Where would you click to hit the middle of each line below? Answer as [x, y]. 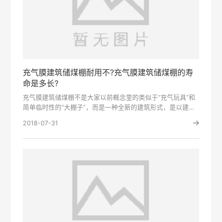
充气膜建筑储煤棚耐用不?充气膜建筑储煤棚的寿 [108, 73]
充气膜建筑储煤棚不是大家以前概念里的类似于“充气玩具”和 [109, 98]
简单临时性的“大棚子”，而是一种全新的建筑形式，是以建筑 [109, 108]
